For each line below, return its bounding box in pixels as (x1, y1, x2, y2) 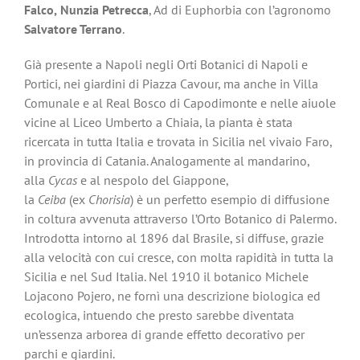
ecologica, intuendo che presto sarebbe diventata (23, 307, 294, 324)
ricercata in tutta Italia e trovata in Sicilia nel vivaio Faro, (23, 133, 332, 150)
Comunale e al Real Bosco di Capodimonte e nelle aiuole (23, 95, 336, 112)
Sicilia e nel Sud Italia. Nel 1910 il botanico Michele (23, 268, 309, 285)
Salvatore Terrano (23, 21, 122, 38)
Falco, (23, 2, 57, 18)
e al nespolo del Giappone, (76, 172, 228, 189)
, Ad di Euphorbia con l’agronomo (148, 2, 331, 18)
